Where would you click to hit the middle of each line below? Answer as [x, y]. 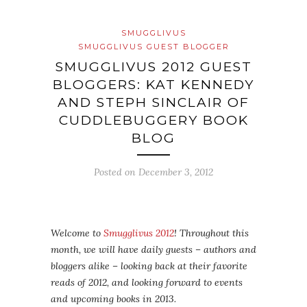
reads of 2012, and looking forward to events [147, 282]
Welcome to [77, 233]
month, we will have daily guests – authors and [153, 249]
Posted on [116, 172]
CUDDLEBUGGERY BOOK [153, 120]
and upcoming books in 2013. [113, 299]
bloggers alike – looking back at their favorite [149, 266]
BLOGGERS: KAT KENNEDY [153, 85]
